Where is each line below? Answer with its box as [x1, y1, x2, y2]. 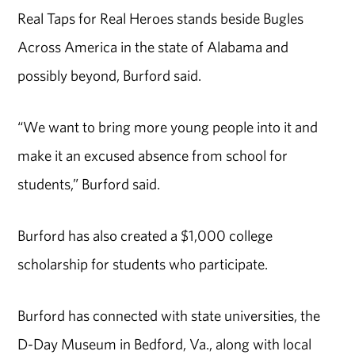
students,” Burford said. [17, 174, 161, 194]
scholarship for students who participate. [17, 254, 269, 273]
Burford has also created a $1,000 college [17, 226, 273, 245]
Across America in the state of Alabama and [17, 37, 289, 57]
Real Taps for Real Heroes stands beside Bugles [17, 9, 304, 29]
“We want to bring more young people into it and [17, 117, 319, 137]
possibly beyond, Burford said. [17, 66, 202, 86]
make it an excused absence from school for [17, 146, 288, 166]
